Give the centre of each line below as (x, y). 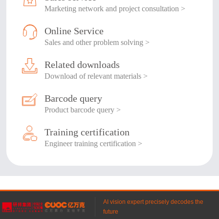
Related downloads (82, 64)
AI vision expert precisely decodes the (153, 202)
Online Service (74, 31)
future (110, 212)
